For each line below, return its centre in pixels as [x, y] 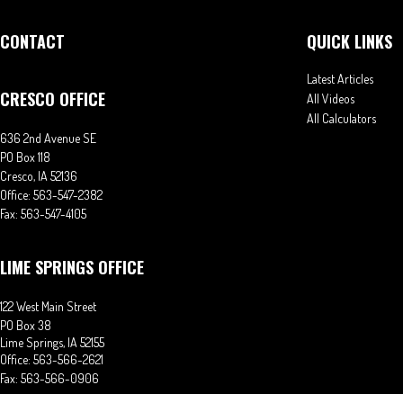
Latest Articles [340, 79]
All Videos [331, 99]
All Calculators [341, 118]
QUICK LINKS [349, 41]
